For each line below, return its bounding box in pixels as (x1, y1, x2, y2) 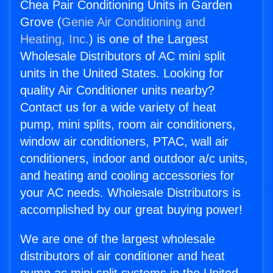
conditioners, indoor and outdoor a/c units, (20, 152, 248, 166)
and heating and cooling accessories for (20, 169, 235, 183)
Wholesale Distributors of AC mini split (20, 49, 225, 63)
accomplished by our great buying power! (20, 203, 243, 217)
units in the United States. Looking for (20, 66, 224, 80)
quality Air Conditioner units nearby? (20, 83, 214, 97)
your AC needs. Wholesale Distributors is (20, 186, 241, 200)
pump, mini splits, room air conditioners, (20, 118, 236, 132)
